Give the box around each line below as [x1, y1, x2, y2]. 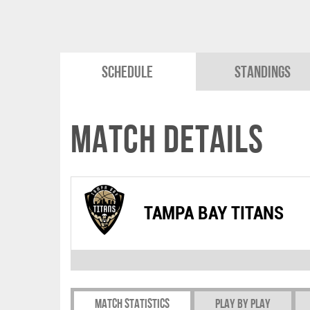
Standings [235, 62, 291, 81]
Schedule [102, 62, 154, 81]
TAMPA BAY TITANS [144, 202, 284, 224]
